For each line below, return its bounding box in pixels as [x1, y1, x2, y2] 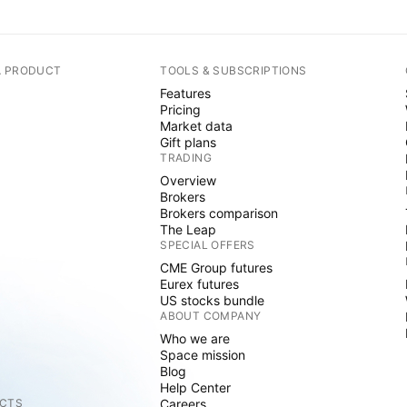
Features [160, 85, 212, 101]
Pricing [160, 102, 202, 117]
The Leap [160, 222, 217, 237]
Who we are [160, 331, 231, 346]
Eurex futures [160, 276, 240, 292]
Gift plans [160, 134, 217, 150]
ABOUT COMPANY [160, 309, 262, 323]
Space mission [160, 347, 246, 362]
